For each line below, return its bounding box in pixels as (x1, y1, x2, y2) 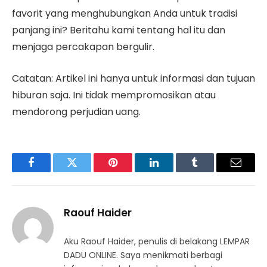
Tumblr (194, 166, 226, 177)
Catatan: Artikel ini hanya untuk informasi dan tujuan (12, 71, 255, 85)
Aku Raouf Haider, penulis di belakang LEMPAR (64, 235, 250, 247)
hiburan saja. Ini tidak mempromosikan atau (12, 88, 216, 102)
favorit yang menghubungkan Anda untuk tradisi (12, 7, 237, 21)
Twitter (71, 166, 103, 177)
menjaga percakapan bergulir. (12, 40, 154, 54)
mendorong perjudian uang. (12, 104, 141, 119)
